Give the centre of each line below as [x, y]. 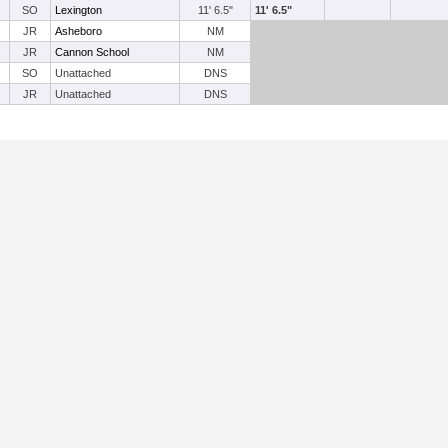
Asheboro [78, 31]
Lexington [78, 10]
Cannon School [92, 52]
